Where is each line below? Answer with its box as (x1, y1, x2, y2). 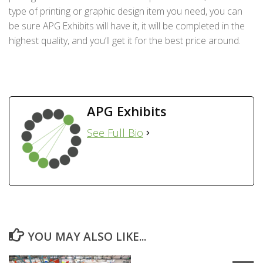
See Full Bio (87, 126, 143, 140)
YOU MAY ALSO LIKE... (28, 229, 147, 245)
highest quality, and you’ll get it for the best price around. (9, 34, 241, 48)
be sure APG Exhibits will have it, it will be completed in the (9, 19, 245, 33)
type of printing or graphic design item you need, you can (9, 5, 242, 18)
